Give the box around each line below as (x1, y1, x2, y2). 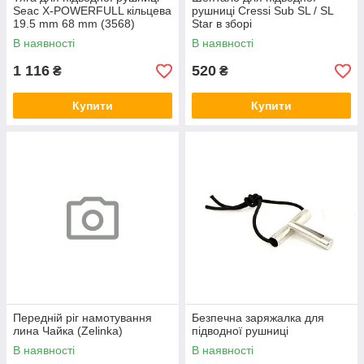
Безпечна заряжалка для (192, 311, 324, 325)
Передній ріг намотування (13, 311, 152, 325)
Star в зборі (192, 17, 252, 31)
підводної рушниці (192, 324, 288, 338)
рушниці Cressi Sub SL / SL (192, 4, 333, 18)
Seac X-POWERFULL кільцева (13, 4, 171, 18)
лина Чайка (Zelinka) (13, 324, 123, 338)
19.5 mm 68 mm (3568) (13, 17, 135, 31)
